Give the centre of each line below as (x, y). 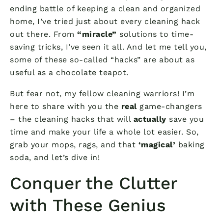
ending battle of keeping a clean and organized (105, 8)
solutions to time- (155, 34)
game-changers (169, 106)
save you (185, 119)
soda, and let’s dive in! (55, 157)
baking (190, 144)
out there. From (43, 34)
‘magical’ (157, 144)
